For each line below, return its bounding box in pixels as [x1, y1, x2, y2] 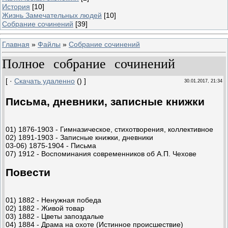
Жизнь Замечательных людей [2, 11, 102, 19]
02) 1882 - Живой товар [6, 204, 84, 212]
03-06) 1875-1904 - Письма [6, 141, 96, 150]
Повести [6, 166, 50, 179]
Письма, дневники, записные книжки [6, 96, 205, 108]
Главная [2, 40, 30, 48]
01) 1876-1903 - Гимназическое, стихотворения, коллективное [6, 125, 213, 133]
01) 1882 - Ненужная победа [6, 195, 101, 204]
